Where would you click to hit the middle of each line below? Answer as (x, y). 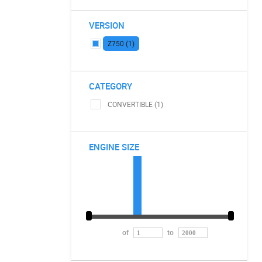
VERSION (107, 25)
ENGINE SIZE (114, 147)
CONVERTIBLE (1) (135, 104)
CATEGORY (111, 86)
